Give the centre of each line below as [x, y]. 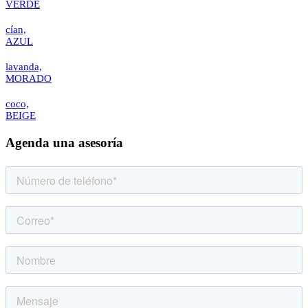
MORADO [29, 78]
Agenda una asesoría [64, 142]
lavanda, [24, 66]
